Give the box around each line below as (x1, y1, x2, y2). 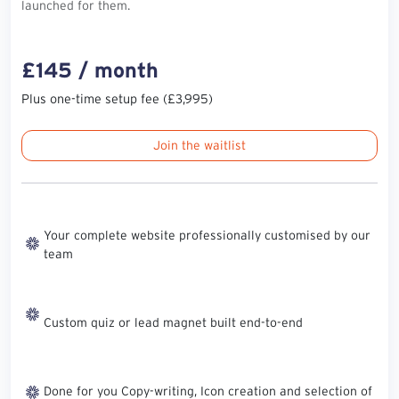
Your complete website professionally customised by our (44, 227, 370, 242)
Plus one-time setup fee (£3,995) (21, 91, 213, 106)
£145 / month (21, 58, 159, 82)
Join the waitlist (153, 137, 246, 152)
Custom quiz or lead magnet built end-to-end (44, 314, 303, 330)
